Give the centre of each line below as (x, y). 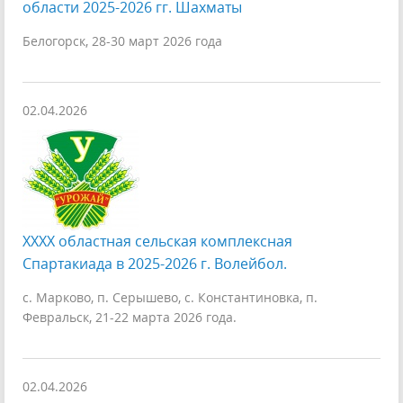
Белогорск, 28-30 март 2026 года (122, 41)
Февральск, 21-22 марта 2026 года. (130, 317)
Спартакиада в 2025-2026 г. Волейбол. (155, 264)
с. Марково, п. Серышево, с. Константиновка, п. (170, 297)
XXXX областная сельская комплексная (157, 241)
